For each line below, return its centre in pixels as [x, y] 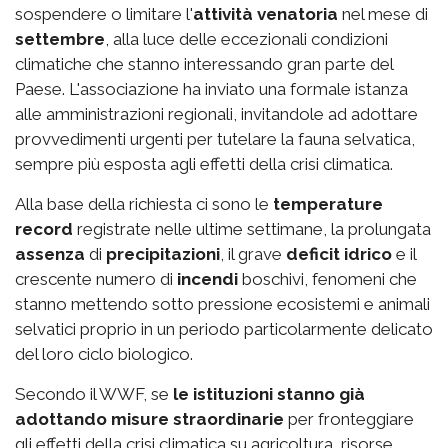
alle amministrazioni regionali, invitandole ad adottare [216, 114]
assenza [50, 254]
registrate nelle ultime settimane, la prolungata [252, 229]
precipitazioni [163, 254]
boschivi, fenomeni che [327, 279]
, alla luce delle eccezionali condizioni [246, 39]
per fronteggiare [349, 419]
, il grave [253, 254]
